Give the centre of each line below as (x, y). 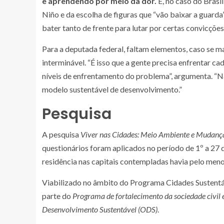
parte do (57, 195)
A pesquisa (61, 134)
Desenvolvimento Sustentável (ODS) (100, 209)
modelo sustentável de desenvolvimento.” (112, 89)
